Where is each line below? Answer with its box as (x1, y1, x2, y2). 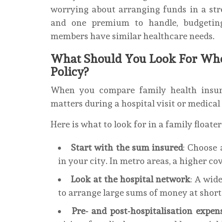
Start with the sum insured (71, 142, 183, 153)
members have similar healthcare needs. (51, 30, 215, 41)
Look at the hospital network (71, 173, 191, 184)
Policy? (51, 64, 88, 79)
